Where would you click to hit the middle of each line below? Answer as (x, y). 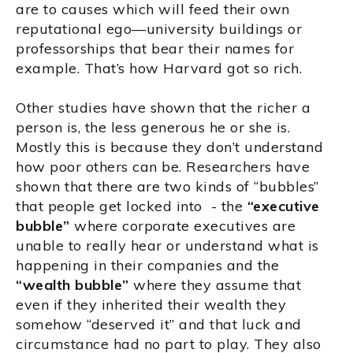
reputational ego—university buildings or (159, 29)
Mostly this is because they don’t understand (169, 147)
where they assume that (215, 285)
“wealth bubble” (72, 285)
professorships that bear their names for (155, 49)
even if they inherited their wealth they (151, 305)
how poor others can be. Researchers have (163, 167)
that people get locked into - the (132, 206)
